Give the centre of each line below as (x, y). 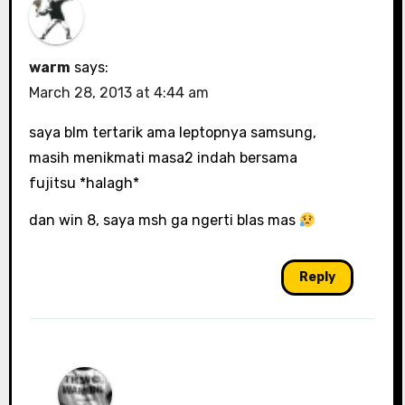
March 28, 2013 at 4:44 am (118, 93)
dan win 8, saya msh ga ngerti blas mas (164, 221)
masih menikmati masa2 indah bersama (163, 158)
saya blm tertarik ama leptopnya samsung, (172, 133)
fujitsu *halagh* (84, 184)
